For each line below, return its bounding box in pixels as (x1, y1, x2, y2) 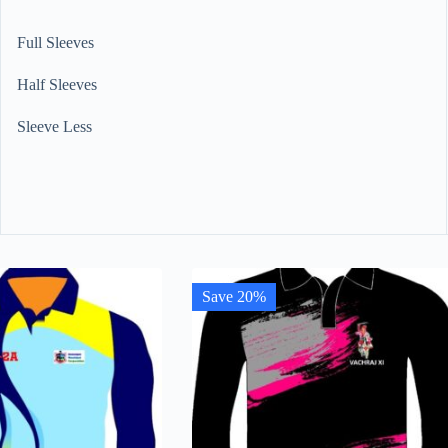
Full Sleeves (17, 34, 94, 52)
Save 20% (201, 288, 266, 306)
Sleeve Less (17, 118, 92, 136)
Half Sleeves (17, 76, 97, 94)
